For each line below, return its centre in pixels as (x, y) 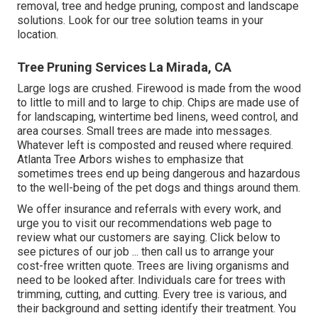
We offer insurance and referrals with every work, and (149, 209)
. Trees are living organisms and (210, 266)
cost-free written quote (75, 266)
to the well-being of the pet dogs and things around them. (159, 188)
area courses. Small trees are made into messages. (144, 131)
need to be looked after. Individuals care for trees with (151, 280)
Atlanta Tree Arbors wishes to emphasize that (130, 160)
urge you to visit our (67, 224)
